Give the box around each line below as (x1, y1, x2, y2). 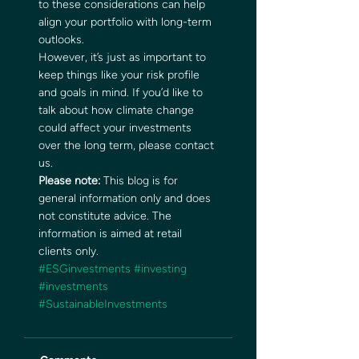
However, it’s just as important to (38, 50, 209, 64)
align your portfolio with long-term (38, 15, 215, 29)
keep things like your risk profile (38, 68, 203, 82)
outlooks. (38, 33, 87, 46)
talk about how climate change (38, 103, 197, 117)
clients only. (38, 244, 99, 258)
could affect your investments (38, 121, 195, 135)
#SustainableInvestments (38, 297, 167, 311)
